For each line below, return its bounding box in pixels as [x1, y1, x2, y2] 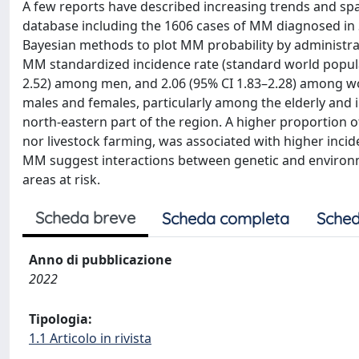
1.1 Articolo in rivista [29, 329, 151, 347]
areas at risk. [22, 171, 100, 188]
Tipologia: [29, 310, 92, 328]
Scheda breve [35, 208, 135, 228]
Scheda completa [162, 208, 289, 228]
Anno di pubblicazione [29, 251, 171, 268]
